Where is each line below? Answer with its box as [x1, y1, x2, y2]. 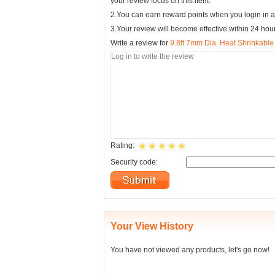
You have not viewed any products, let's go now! [110, 246, 269, 254]
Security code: [110, 158, 158, 166]
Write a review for [110, 39, 170, 47]
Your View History [110, 221, 193, 231]
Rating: [110, 141, 134, 150]
